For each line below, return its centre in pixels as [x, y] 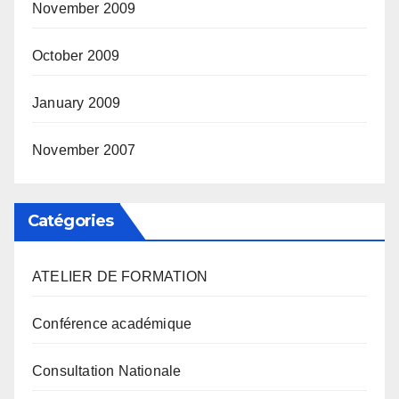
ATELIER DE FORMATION [120, 276]
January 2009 [77, 102]
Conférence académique [112, 323]
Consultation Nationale [107, 370]
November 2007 [84, 150]
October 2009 [76, 55]
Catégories [70, 220]
